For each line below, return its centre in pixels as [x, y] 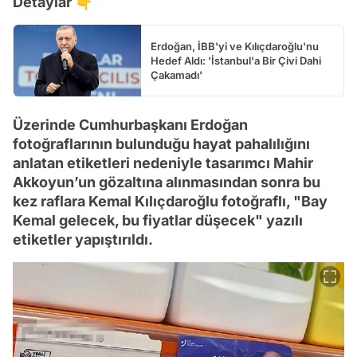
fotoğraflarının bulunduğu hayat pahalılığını [161, 143]
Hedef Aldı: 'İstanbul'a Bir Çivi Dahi [236, 60]
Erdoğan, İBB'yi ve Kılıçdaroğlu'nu [235, 46]
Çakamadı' [177, 75]
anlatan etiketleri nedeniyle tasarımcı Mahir [163, 163]
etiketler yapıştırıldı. [83, 239]
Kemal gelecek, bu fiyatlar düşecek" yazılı [158, 220]
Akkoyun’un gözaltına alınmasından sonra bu [167, 182]
